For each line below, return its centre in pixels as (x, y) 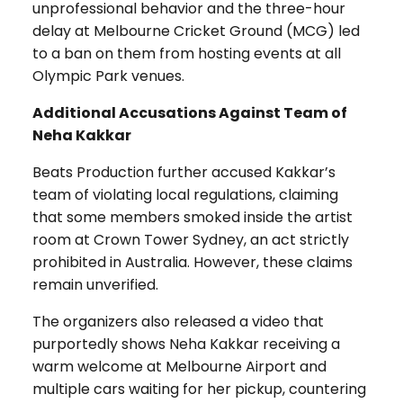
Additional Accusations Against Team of (189, 112)
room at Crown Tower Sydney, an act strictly (190, 239)
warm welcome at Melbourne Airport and (179, 366)
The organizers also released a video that (178, 321)
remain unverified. (95, 284)
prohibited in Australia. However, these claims (192, 262)
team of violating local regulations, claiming (185, 194)
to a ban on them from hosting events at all (186, 53)
